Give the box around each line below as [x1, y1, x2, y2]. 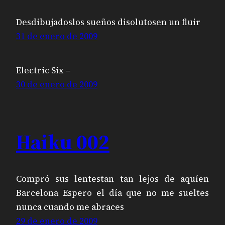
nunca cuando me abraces [16, 200, 124, 213]
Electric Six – [16, 64, 71, 77]
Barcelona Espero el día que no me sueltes [16, 186, 209, 199]
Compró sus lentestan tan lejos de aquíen [16, 172, 209, 185]
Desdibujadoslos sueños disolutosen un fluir [16, 16, 200, 29]
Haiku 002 [16, 127, 109, 156]
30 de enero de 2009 [16, 78, 97, 91]
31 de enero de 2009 [16, 30, 97, 43]
